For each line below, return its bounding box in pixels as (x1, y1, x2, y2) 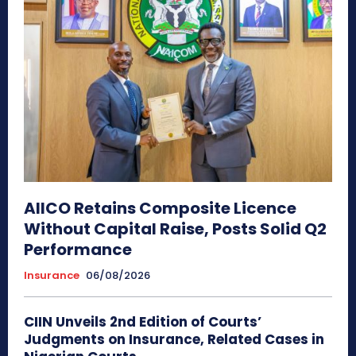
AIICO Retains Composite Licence (24, 197, 296, 220)
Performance (24, 238, 132, 261)
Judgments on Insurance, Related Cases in (24, 330, 324, 350)
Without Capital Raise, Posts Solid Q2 (24, 218, 327, 241)
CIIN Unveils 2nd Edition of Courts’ (24, 312, 261, 332)
